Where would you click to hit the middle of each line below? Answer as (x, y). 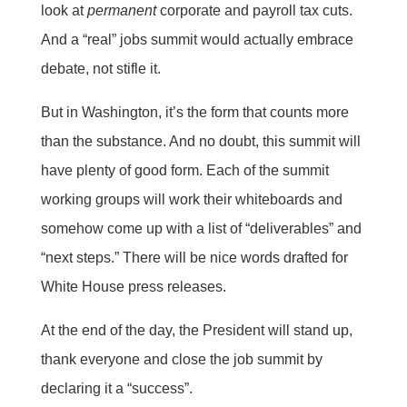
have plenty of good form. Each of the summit (184, 170)
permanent (121, 10)
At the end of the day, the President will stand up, (196, 330)
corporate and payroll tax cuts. (254, 10)
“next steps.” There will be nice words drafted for (194, 257)
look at (64, 10)
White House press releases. (133, 286)
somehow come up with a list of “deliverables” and (201, 228)
